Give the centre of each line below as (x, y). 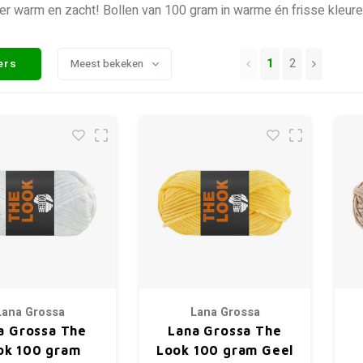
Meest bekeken (107, 64)
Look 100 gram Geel (225, 350)
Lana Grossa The (225, 331)
